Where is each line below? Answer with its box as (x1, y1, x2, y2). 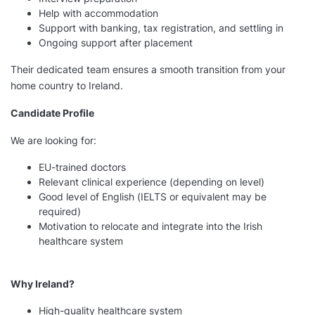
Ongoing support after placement (39, 37, 193, 49)
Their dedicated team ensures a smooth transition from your (11, 63, 285, 76)
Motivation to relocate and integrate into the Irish (39, 220, 262, 233)
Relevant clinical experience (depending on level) (39, 176, 264, 188)
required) (39, 205, 81, 218)
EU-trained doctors (39, 161, 126, 174)
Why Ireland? (11, 278, 75, 290)
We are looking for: (11, 134, 96, 147)
